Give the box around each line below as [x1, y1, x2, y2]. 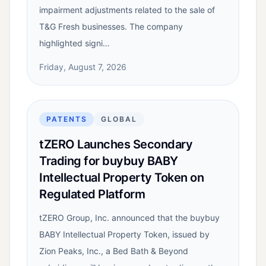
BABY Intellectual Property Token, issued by [39, 229, 210, 240]
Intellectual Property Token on [39, 170, 204, 185]
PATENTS [46, 115, 87, 124]
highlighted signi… [39, 38, 110, 49]
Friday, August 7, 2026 [39, 62, 126, 72]
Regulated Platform [39, 187, 145, 202]
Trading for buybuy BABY [39, 154, 178, 169]
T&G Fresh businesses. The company [39, 21, 183, 32]
